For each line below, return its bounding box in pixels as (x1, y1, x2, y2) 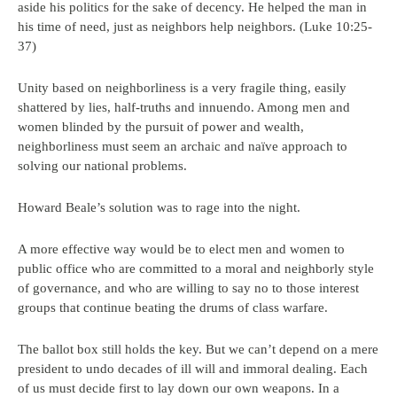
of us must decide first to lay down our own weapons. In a (18, 381, 339, 395)
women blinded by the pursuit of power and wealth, (18, 120, 304, 134)
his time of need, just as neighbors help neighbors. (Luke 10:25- (18, 19, 372, 34)
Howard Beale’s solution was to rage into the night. (18, 200, 300, 214)
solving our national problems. (18, 159, 187, 173)
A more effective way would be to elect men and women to (18, 242, 345, 256)
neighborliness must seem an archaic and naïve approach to (18, 139, 347, 153)
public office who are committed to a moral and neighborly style (18, 261, 374, 276)
